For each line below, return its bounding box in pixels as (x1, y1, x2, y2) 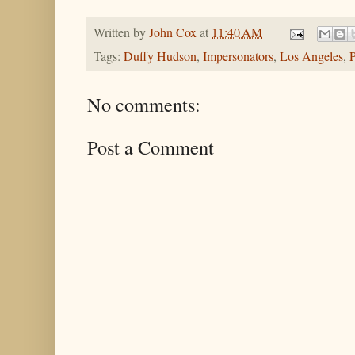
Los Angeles (280, 48, 343, 66)
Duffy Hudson (124, 48, 197, 66)
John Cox (149, 23, 197, 41)
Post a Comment (87, 134, 214, 161)
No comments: (87, 91, 200, 118)
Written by (94, 23, 149, 41)
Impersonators (203, 48, 273, 66)
